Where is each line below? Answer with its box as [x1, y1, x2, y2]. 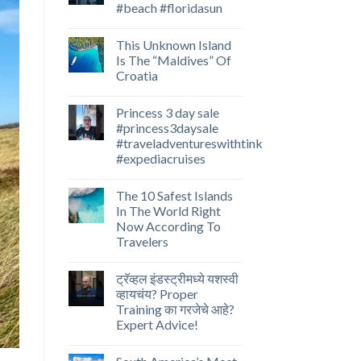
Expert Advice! [115, 317, 198, 333]
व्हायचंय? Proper [115, 286, 198, 302]
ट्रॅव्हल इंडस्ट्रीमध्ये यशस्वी [115, 271, 239, 287]
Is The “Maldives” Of [115, 52, 231, 68]
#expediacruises [115, 151, 205, 167]
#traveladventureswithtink [115, 135, 263, 151]
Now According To [115, 218, 221, 234]
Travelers [115, 234, 168, 250]
